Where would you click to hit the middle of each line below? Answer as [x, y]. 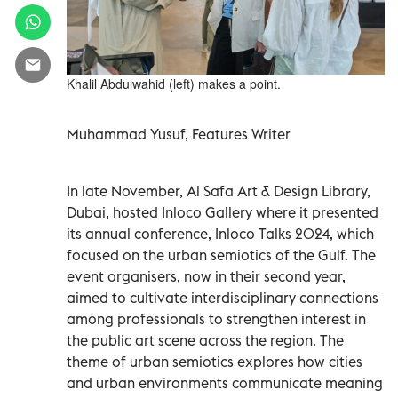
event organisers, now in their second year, [206, 276]
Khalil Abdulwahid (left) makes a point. [174, 83]
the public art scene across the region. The [205, 340]
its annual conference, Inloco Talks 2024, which [220, 233]
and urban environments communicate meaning [225, 382]
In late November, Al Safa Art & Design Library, [219, 191]
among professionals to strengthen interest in [216, 318]
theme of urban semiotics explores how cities [215, 361]
